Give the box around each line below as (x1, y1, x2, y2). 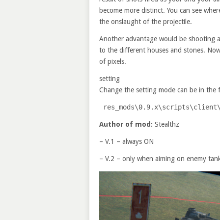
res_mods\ (103, 103, 138, 111)
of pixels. (99, 57, 126, 65)
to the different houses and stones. (99, 46, 207, 54)
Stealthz (153, 120, 179, 128)
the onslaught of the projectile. (99, 18, 192, 26)
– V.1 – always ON (99, 137, 154, 145)
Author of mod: (99, 120, 153, 128)
